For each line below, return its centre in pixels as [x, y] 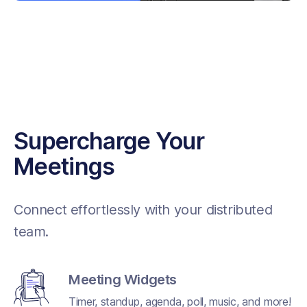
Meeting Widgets [123, 279]
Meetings [64, 167]
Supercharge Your [109, 141]
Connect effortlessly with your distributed [143, 209]
